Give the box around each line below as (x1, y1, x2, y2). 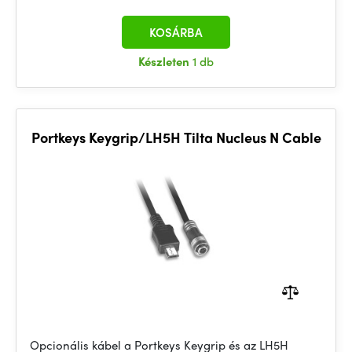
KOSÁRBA (149, 24, 203, 41)
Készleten (138, 53, 192, 70)
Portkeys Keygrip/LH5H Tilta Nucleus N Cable (31, 127, 321, 147)
